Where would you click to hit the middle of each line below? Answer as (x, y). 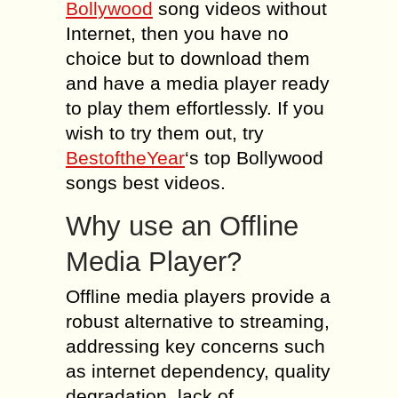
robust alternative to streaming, (198, 321)
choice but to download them (188, 58)
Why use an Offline (182, 226)
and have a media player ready (198, 83)
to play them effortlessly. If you (195, 108)
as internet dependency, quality (198, 371)
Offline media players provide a (198, 296)
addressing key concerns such (195, 346)
